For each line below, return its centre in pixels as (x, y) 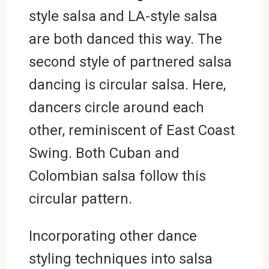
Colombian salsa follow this (117, 176)
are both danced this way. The (125, 39)
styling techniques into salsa (120, 258)
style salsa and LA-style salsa (123, 16)
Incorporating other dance (113, 236)
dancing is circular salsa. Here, (127, 84)
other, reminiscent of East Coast (131, 130)
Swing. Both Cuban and (104, 153)
